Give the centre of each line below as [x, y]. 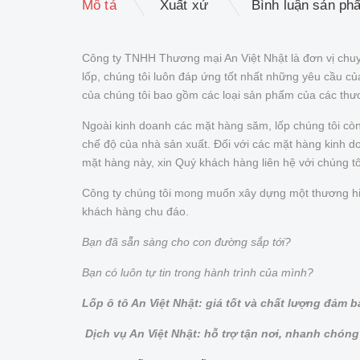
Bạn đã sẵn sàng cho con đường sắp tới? [186, 241]
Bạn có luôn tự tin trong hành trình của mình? [198, 272]
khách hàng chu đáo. [135, 211]
